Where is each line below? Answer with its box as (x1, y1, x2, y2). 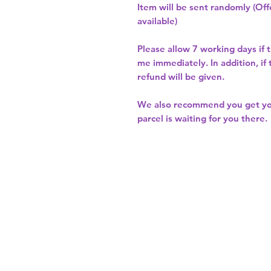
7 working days (192, 43, 256, 55)
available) (137, 15, 177, 27)
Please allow (137, 43, 192, 55)
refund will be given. (137, 71, 224, 83)
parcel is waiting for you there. (137, 113, 267, 125)
